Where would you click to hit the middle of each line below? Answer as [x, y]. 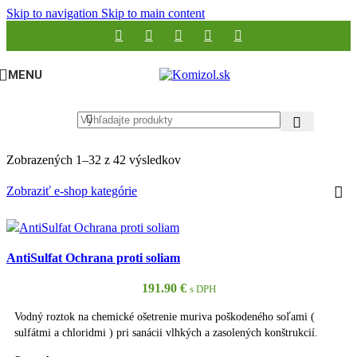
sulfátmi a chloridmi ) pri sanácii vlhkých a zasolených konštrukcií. [166, 333]
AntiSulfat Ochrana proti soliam [93, 258]
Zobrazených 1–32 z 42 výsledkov [94, 160]
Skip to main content [153, 13]
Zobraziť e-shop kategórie [72, 191]
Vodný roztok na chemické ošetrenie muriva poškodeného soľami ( [165, 317]
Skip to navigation [54, 13]
